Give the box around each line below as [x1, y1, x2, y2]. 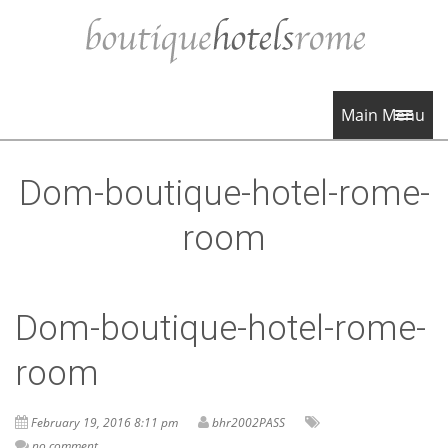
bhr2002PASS [212, 414, 285, 432]
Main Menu [341, 104, 425, 127]
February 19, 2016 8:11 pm [31, 414, 178, 432]
